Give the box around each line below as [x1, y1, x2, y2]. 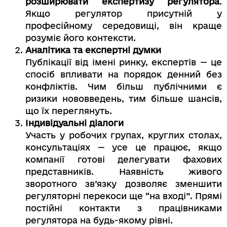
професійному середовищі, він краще [25, 20, 222, 30]
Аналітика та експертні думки [25, 45, 161, 55]
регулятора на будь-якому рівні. [25, 215, 173, 225]
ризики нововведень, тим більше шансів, [25, 93, 222, 103]
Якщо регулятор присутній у [25, 8, 222, 18]
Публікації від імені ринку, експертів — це [25, 57, 222, 67]
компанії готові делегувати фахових [25, 154, 222, 164]
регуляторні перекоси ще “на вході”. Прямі [25, 191, 222, 201]
